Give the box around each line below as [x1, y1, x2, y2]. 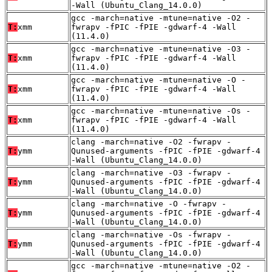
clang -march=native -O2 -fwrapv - [71, 137, 231, 146]
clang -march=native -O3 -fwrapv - [71, 168, 231, 177]
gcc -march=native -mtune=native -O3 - [71, 44, 251, 53]
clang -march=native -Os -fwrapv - [71, 229, 231, 239]
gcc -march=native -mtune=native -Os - [71, 106, 251, 115]
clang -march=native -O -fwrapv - [71, 199, 226, 208]
